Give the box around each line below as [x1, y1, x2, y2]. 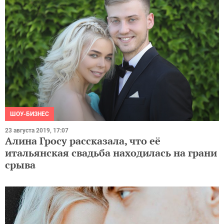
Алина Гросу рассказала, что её [5, 134, 160, 148]
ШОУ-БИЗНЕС [10, 110, 49, 118]
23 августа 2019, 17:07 [5, 127, 68, 134]
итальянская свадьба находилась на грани [5, 146, 217, 160]
